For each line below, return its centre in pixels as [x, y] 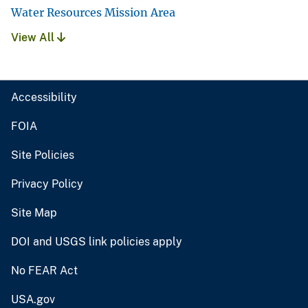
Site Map [34, 212]
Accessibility [44, 97]
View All [34, 37]
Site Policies [43, 155]
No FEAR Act [44, 270]
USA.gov [33, 299]
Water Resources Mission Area [93, 12]
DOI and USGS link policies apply [97, 241]
